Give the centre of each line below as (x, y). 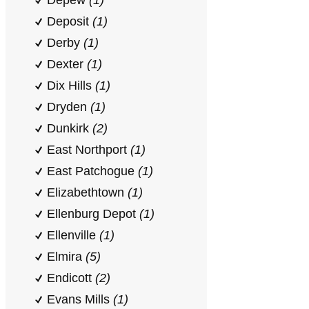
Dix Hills (71, 86)
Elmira (66, 257)
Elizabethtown (87, 192)
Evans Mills (80, 299)
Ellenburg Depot (93, 214)
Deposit (70, 21)
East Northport (89, 150)
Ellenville (73, 235)
